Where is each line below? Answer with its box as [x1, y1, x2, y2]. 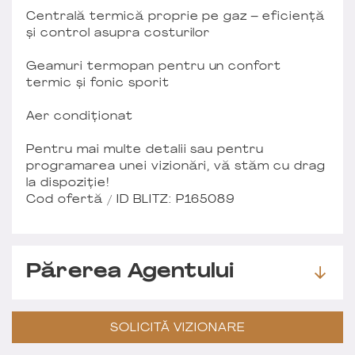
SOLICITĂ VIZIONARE [109, 323, 246, 335]
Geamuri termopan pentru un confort [26, 60, 282, 73]
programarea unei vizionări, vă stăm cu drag [26, 160, 326, 173]
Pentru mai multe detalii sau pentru [26, 143, 265, 156]
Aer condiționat [26, 110, 133, 123]
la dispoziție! [26, 177, 110, 189]
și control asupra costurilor [26, 27, 211, 40]
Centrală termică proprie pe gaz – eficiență [26, 10, 326, 23]
